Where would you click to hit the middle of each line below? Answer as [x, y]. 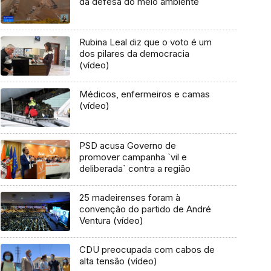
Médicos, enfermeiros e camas [144, 94]
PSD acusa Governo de [127, 146]
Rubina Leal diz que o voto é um [145, 42]
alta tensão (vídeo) [118, 261]
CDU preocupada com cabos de [147, 249]
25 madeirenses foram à [129, 198]
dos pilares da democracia [134, 54]
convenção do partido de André [145, 209]
